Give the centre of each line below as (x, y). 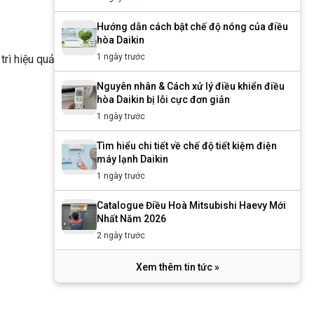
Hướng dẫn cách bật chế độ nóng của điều (192, 27)
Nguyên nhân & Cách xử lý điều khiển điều (191, 86)
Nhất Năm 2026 (131, 219)
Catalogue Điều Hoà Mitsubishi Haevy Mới (191, 205)
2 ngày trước (121, 235)
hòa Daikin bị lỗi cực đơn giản (163, 100)
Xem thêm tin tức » (177, 267)
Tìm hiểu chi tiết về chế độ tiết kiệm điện (187, 146)
